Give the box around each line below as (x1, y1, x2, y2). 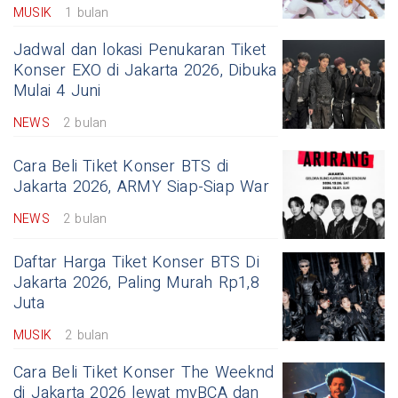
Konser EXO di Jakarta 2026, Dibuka (13, 58, 277, 83)
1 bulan (65, 3, 109, 22)
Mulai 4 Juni (13, 78, 101, 103)
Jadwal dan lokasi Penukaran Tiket (13, 37, 266, 62)
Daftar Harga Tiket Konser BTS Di (13, 250, 259, 275)
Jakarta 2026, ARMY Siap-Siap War (13, 174, 269, 199)
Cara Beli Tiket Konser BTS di (13, 154, 229, 179)
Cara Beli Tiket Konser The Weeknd (13, 360, 275, 385)
